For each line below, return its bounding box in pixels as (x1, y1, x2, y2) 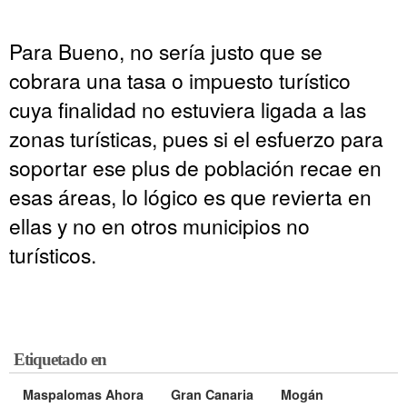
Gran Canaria (171, 384, 253, 403)
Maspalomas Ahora (23, 384, 144, 403)
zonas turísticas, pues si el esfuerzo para (9, 123, 383, 153)
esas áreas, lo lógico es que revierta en (9, 181, 372, 211)
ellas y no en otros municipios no (9, 210, 310, 240)
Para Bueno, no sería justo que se (9, 35, 323, 65)
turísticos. (9, 239, 96, 269)
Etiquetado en (14, 349, 106, 369)
